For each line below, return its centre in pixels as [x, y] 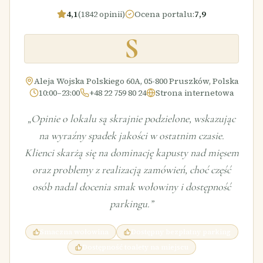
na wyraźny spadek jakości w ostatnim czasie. [131, 136]
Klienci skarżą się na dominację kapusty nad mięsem [131, 153]
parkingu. [130, 204]
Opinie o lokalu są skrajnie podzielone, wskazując [133, 119]
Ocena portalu [163, 14]
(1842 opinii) [102, 14]
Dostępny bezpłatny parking [181, 232]
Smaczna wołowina [74, 232]
